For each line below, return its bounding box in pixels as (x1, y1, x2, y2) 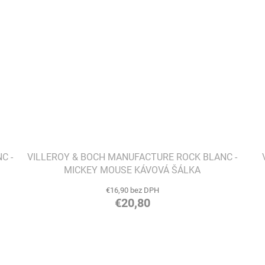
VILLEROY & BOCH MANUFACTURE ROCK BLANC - (27, 151, 238, 163)
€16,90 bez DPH (105, 186, 159, 195)
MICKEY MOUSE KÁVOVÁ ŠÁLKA (64, 164, 201, 176)
